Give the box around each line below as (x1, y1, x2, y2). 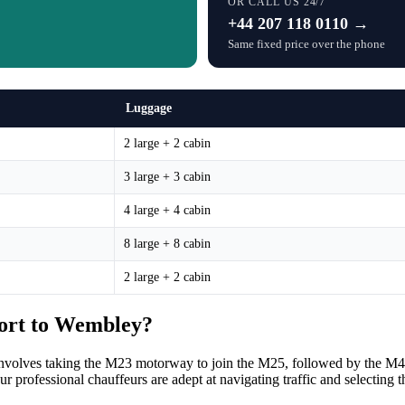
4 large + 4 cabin (124, 202, 211, 217)
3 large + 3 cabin (124, 169, 211, 184)
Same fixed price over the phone (228, 36, 385, 51)
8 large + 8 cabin (124, 236, 211, 250)
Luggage (126, 100, 172, 115)
